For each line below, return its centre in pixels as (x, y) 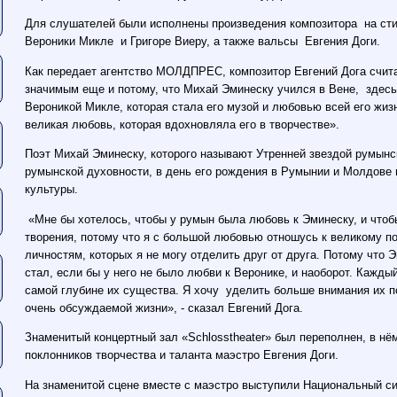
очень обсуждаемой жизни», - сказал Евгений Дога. (164, 307)
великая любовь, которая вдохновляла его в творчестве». (183, 124)
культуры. (52, 190)
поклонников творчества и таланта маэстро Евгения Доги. (182, 355)
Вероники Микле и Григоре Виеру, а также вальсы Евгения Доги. (203, 42)
